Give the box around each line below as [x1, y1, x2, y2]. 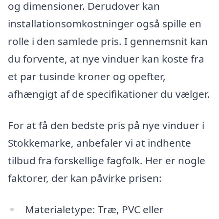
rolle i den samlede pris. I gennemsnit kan [8, 34, 208, 48]
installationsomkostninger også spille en [8, 17, 201, 31]
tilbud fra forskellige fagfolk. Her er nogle [8, 153, 205, 168]
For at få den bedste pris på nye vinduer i [8, 118, 204, 132]
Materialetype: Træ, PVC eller [24, 202, 164, 216]
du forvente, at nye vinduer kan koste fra [8, 52, 204, 66]
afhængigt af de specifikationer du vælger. [8, 87, 210, 101]
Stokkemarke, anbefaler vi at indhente [8, 136, 191, 150]
